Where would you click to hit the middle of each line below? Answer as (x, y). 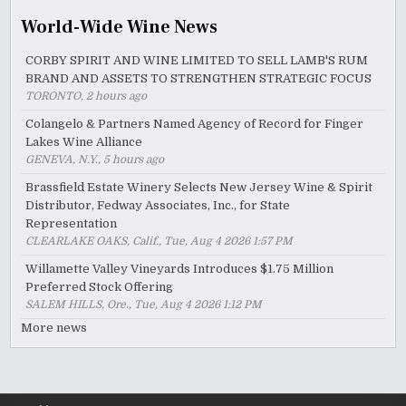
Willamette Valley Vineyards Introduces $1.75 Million (180, 268)
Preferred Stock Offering (100, 286)
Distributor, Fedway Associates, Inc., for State (158, 205)
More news (54, 327)
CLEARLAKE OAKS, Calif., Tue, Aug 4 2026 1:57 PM (159, 241)
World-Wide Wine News (120, 27)
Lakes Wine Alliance (84, 141)
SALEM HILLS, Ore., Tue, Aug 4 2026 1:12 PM (144, 304)
